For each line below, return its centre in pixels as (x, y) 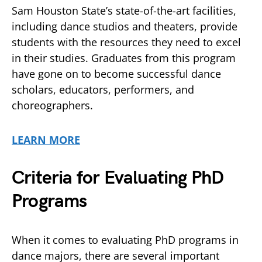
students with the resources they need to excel (126, 42)
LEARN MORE (46, 140)
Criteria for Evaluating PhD (118, 178)
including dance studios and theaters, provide (125, 26)
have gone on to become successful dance (116, 74)
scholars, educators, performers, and (103, 89)
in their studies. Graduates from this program (124, 58)
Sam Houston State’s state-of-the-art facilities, (124, 11)
